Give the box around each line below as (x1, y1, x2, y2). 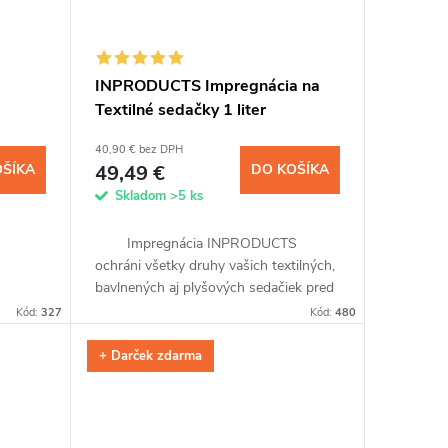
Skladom (114, 187, 170, 206)
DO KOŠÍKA (251, 159, 329, 179)
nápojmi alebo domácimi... (94, 322, 254, 342)
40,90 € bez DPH (94, 142, 183, 158)
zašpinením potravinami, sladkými (94, 300, 303, 320)
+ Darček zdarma (98, 346, 202, 365)
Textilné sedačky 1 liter (94, 99, 266, 122)
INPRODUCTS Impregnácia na (94, 75, 320, 98)
